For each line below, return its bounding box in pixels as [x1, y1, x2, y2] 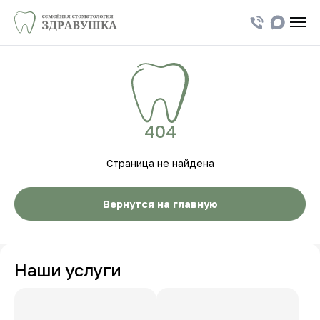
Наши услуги [14, 259, 121, 280]
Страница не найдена [106, 157, 214, 169]
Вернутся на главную [102, 198, 218, 210]
